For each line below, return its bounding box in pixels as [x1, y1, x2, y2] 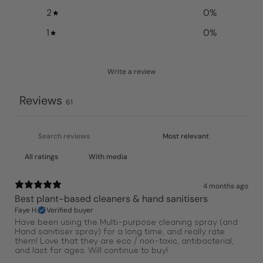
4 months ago [203, 181, 248, 191]
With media [89, 151, 127, 161]
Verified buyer [46, 205, 93, 215]
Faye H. [15, 205, 38, 215]
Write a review [107, 66, 156, 76]
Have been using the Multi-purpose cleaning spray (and [15, 218, 238, 227]
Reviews [19, 92, 62, 108]
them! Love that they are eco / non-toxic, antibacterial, [15, 237, 234, 246]
